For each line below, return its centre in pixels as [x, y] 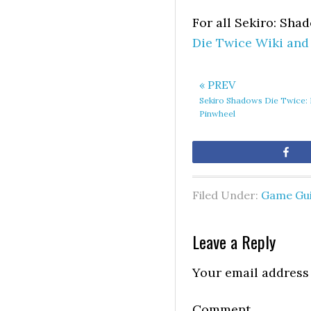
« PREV [217, 85]
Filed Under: [227, 195]
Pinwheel [217, 114]
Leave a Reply [234, 242]
